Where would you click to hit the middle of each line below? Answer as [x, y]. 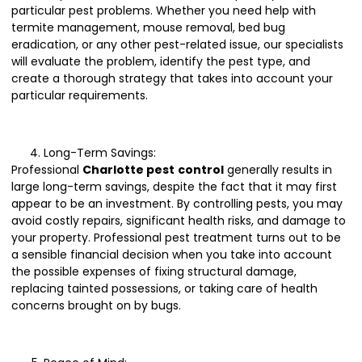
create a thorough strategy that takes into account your [172, 79]
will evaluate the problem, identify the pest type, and [161, 62]
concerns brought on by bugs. [96, 306]
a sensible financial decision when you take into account [172, 255]
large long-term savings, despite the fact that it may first [174, 187]
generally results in [278, 170]
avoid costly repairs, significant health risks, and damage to [179, 221]
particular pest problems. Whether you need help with [164, 11]
